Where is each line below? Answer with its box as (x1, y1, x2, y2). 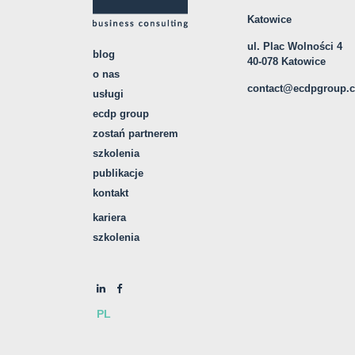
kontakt (93, 187, 128, 199)
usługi (93, 88, 124, 100)
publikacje (93, 167, 143, 179)
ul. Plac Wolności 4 (247, 40, 342, 52)
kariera (93, 212, 126, 223)
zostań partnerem (93, 128, 178, 139)
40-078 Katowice (247, 55, 326, 67)
